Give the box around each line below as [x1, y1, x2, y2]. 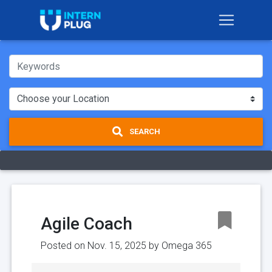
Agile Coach [41, 213, 132, 234]
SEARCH [127, 127, 160, 137]
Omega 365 [161, 239, 212, 251]
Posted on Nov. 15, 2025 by [41, 239, 161, 251]
